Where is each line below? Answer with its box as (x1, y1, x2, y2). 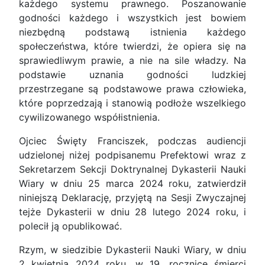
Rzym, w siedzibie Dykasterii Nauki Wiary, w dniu (19, 244, 246, 256)
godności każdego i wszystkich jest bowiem (19, 12, 246, 24)
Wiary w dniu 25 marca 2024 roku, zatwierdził (19, 177, 246, 190)
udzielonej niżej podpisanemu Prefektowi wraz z (19, 149, 246, 161)
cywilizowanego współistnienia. (19, 111, 160, 124)
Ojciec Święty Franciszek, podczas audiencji (19, 135, 246, 147)
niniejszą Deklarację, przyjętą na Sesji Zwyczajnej (19, 192, 246, 204)
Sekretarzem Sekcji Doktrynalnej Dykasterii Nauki (19, 163, 246, 176)
